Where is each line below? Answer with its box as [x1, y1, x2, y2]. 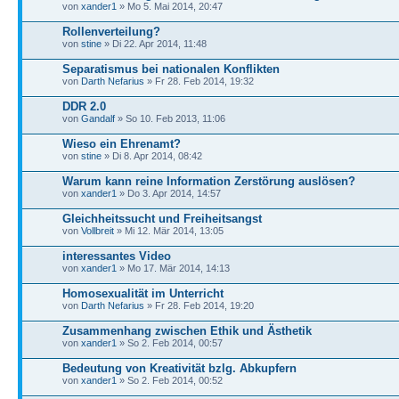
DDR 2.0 [62, 99, 106, 113]
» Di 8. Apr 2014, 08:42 [102, 150, 202, 161]
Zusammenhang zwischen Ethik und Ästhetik [62, 323, 312, 338]
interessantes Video [62, 248, 171, 263]
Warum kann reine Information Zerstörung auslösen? [62, 174, 355, 188]
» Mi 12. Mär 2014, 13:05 [114, 224, 224, 236]
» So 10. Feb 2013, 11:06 [115, 112, 225, 124]
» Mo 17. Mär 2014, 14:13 [117, 262, 230, 273]
